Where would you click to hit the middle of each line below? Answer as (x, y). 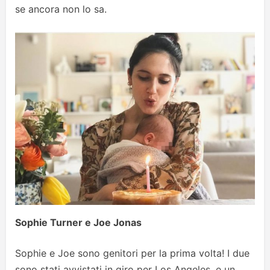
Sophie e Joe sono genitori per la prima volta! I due (132, 253)
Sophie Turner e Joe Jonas (78, 222)
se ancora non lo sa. (61, 9)
